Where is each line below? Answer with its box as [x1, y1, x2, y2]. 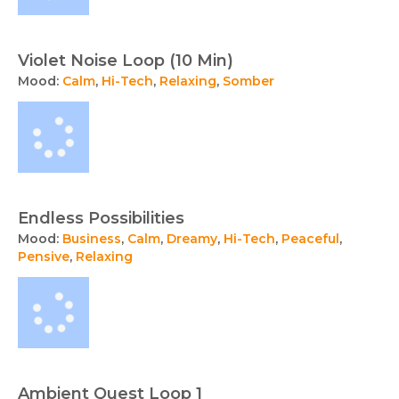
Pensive [18, 248, 69, 265]
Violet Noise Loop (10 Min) [18, 51, 233, 71]
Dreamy [167, 231, 217, 248]
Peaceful [281, 231, 339, 248]
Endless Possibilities [18, 208, 184, 229]
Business [62, 231, 121, 248]
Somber [223, 73, 274, 90]
